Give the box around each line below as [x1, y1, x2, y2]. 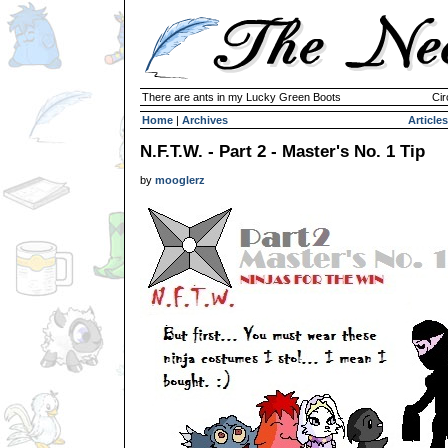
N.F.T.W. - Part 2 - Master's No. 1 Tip [140, 141, 425, 161]
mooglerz [155, 174, 205, 186]
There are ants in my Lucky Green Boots [142, 91, 341, 103]
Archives [182, 114, 228, 126]
